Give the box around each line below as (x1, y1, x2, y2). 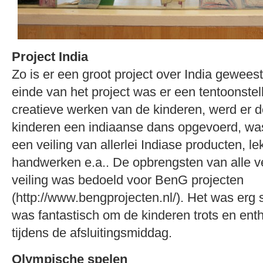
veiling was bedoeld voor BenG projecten (12, 173, 244, 187)
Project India (12, 49, 88, 64)
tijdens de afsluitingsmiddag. (12, 225, 172, 240)
